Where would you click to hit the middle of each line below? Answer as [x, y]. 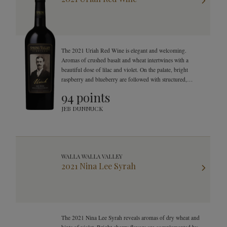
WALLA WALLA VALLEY [92, 156]
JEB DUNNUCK [82, 108]
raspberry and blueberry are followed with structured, [124, 79]
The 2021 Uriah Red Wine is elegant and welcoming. [124, 50]
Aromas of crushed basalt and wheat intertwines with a [125, 60]
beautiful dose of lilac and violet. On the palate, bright [125, 70]
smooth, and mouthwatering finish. [102, 89]
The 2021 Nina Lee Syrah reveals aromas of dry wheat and [130, 218]
